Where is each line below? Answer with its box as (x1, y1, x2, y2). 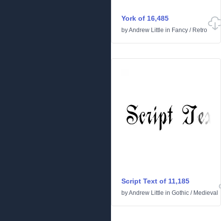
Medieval (193, 189, 218, 196)
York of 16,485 (121, 14, 169, 22)
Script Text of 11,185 (121, 177, 189, 185)
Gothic (172, 189, 189, 196)
